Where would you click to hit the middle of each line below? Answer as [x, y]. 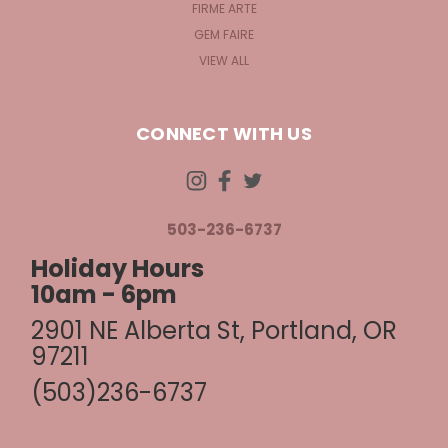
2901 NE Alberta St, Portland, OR [213, 330]
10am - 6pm [103, 294]
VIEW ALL [224, 60]
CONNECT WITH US [224, 133]
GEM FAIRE [224, 34]
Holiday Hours [117, 268]
